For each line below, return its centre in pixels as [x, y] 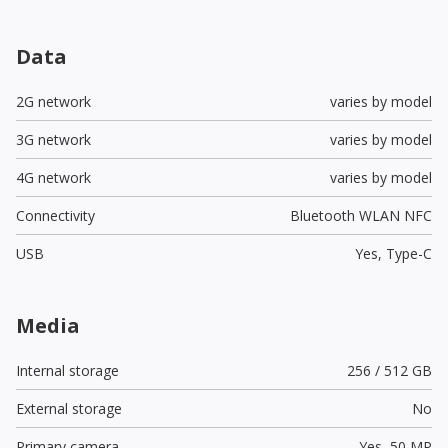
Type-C [408, 253]
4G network [53, 177]
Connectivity [55, 215]
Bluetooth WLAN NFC [360, 215]
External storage [69, 408]
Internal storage [67, 370]
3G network [53, 139]
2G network [53, 101]
